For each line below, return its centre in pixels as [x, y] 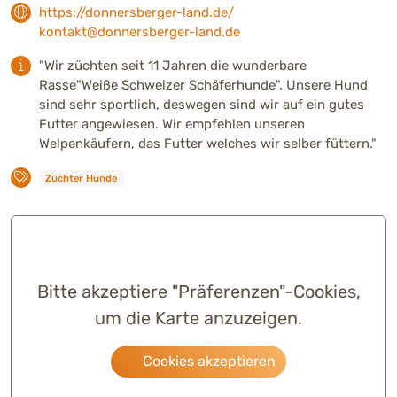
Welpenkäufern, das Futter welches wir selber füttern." [208, 143]
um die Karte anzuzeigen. [198, 318]
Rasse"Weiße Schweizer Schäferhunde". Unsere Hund [203, 85]
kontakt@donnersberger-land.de [140, 31]
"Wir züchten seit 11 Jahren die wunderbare [173, 65]
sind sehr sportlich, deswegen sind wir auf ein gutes [202, 104]
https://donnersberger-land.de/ [136, 12]
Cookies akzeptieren [207, 361]
